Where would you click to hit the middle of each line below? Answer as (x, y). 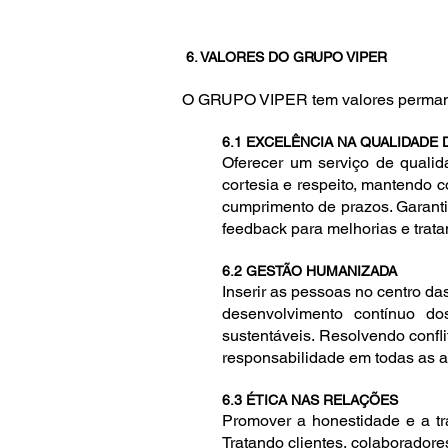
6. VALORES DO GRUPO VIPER (284, 57)
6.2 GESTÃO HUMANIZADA (309, 271)
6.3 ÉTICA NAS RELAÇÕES (310, 400)
